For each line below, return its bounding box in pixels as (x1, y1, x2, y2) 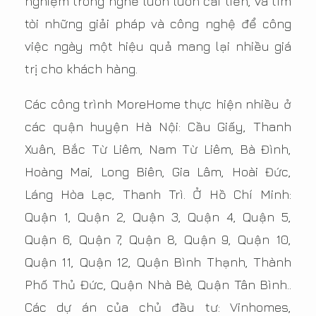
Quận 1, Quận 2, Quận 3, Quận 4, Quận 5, (25, 209, 291, 225)
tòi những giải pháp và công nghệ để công (25, 16, 291, 32)
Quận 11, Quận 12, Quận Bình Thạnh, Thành (25, 255, 291, 270)
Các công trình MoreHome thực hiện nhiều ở (25, 97, 291, 112)
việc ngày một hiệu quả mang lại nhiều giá (25, 39, 291, 54)
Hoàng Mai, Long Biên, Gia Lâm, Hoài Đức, (25, 164, 291, 180)
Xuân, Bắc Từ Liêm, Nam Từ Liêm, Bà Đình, (25, 142, 291, 157)
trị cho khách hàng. (25, 61, 138, 77)
